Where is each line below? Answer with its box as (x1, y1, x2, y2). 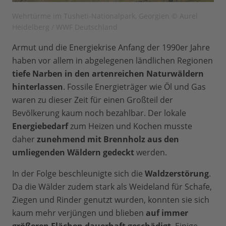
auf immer (146, 207, 188, 219)
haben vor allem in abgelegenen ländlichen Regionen (12, 55, 213, 67)
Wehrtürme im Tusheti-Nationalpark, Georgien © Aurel (12, 11, 198, 21)
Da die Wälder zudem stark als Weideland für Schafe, (12, 181, 212, 193)
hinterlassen (12, 81, 63, 93)
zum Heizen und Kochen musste (68, 121, 192, 132)
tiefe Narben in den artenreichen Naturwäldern (12, 68, 204, 80)
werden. (134, 147, 167, 158)
